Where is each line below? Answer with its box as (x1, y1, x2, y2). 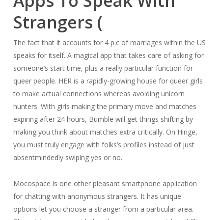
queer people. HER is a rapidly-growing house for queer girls (13, 76, 203, 85)
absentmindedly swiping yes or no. (13, 153, 122, 162)
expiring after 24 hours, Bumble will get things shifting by (13, 114, 193, 124)
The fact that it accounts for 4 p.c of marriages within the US (13, 38, 206, 47)
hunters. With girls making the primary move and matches (13, 102, 196, 111)
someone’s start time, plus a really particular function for (13, 63, 193, 73)
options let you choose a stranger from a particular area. (13, 204, 193, 214)
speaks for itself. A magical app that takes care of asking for (13, 51, 204, 60)
